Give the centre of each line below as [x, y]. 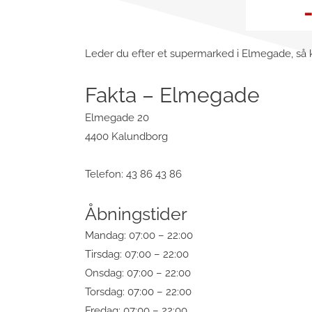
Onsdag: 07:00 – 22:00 [138, 273]
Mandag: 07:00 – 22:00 [139, 235]
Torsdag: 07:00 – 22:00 [138, 291]
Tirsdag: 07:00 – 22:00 [137, 254]
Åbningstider [136, 213]
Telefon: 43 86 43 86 [133, 174]
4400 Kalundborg [126, 137]
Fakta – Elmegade [172, 95]
